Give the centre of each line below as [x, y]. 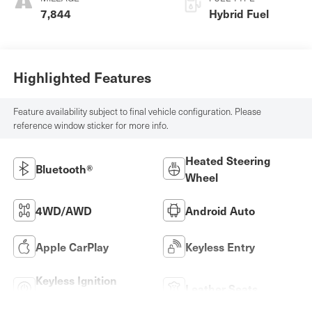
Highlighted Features [82, 78]
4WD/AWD [63, 210]
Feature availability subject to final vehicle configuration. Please [137, 112]
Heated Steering [228, 160]
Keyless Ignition [76, 280]
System [54, 296]
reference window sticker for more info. [91, 126]
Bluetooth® [64, 168]
